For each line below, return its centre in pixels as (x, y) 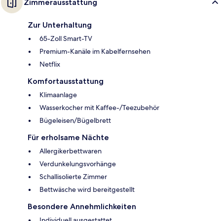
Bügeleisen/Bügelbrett (75, 120)
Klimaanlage (58, 94)
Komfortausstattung (66, 81)
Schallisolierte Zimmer (73, 176)
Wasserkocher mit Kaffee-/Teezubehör (99, 107)
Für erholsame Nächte (68, 137)
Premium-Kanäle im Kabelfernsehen (95, 51)
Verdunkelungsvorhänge (78, 164)
